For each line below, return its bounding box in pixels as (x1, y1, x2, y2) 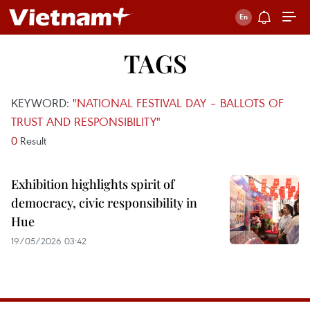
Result (17, 134, 46, 147)
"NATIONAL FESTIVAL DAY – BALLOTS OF (73, 95, 284, 111)
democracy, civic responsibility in (11, 194, 197, 211)
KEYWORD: (11, 95, 73, 111)
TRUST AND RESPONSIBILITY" (11, 113, 161, 129)
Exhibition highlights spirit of (11, 176, 174, 192)
